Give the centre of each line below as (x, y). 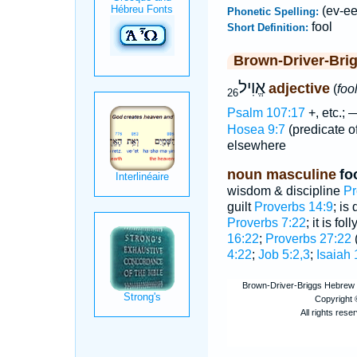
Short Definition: (269, 27)
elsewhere (256, 146)
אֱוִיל (251, 88)
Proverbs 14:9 (293, 207)
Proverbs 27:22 (308, 239)
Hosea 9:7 (256, 130)
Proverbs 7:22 (266, 223)
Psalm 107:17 (266, 113)
